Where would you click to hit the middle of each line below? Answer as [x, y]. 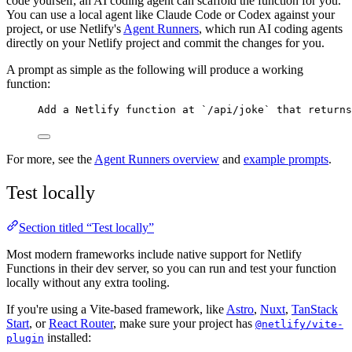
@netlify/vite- [299, 324]
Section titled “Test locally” [86, 227]
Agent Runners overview [157, 159]
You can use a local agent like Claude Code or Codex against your [170, 14]
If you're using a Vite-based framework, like [116, 309]
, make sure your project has [184, 323]
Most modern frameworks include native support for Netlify [154, 254]
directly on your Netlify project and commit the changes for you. [165, 42]
